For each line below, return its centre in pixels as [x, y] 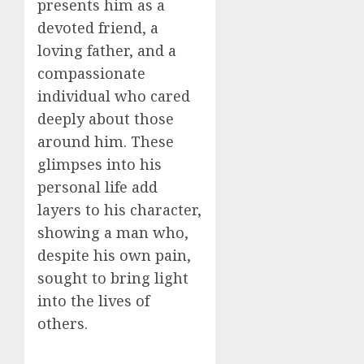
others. [63, 323]
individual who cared [114, 95]
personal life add [97, 186]
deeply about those [106, 118]
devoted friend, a [98, 27]
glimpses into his [100, 164]
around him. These [106, 141]
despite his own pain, [114, 255]
